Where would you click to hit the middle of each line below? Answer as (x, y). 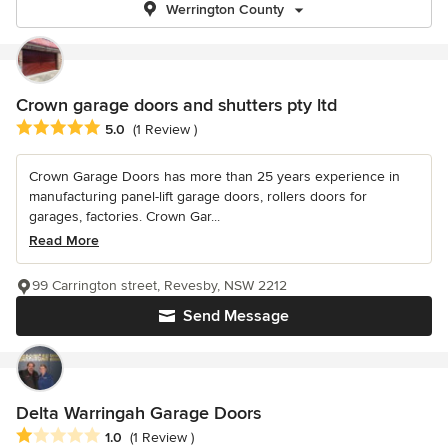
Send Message (236, 316)
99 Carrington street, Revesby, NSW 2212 (159, 286)
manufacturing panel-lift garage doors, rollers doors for (198, 197)
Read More (64, 241)
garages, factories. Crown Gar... (124, 217)
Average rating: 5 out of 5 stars (122, 128)
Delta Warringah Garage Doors (138, 413)
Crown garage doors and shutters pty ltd (176, 105)
